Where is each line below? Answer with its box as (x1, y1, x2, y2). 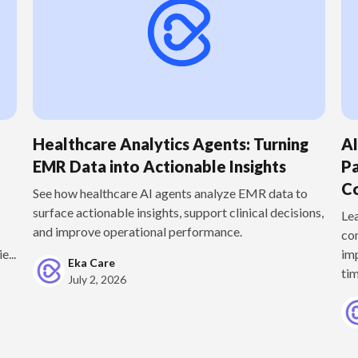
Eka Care (67, 256, 115, 270)
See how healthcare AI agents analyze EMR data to (32, 185, 308, 201)
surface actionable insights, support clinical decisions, (32, 205, 324, 221)
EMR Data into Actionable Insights (32, 157, 286, 177)
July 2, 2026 (67, 272, 126, 287)
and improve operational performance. (32, 224, 242, 240)
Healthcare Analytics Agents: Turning (32, 134, 308, 154)
